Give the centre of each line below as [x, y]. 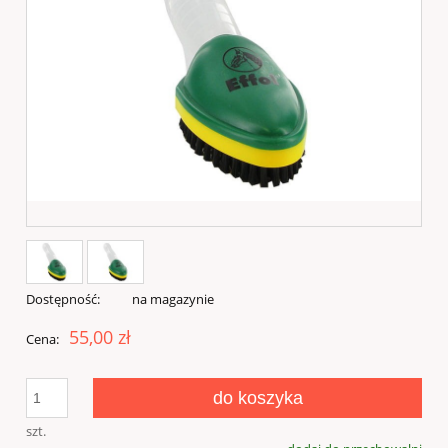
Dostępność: [63, 299]
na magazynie [172, 299]
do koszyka [257, 398]
